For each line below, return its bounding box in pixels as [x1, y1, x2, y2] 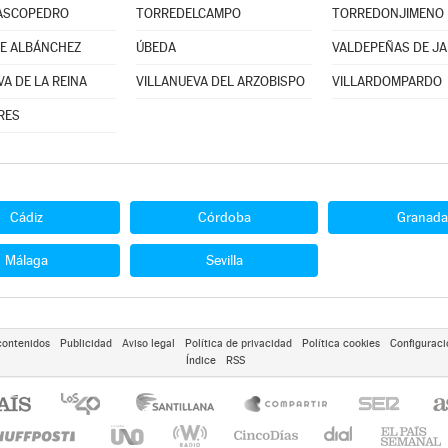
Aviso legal [121, 337, 175, 350]
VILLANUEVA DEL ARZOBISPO [135, 74, 305, 89]
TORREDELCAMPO [135, 6, 241, 21]
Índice [186, 354, 216, 367]
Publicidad [59, 337, 112, 350]
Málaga [4, 252, 48, 268]
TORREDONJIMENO [331, 6, 444, 21]
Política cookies [301, 337, 380, 350]
